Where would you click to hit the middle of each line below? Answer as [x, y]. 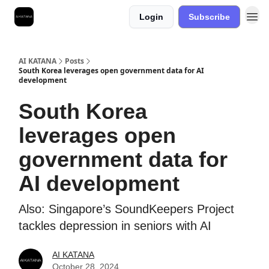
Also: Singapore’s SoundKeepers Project [126, 209]
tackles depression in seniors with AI [115, 226]
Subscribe [209, 17]
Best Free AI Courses [82, 18]
